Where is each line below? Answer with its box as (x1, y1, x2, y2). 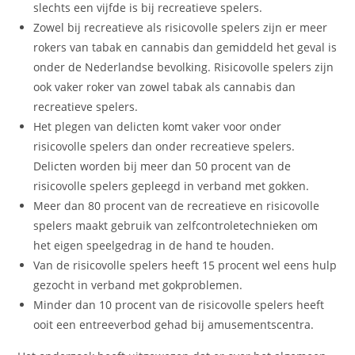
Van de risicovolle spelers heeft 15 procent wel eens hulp (33, 257, 338, 273)
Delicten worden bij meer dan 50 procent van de (33, 158, 292, 174)
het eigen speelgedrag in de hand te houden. (33, 237, 275, 253)
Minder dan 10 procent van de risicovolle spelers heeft (33, 296, 325, 312)
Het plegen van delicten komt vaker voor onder (33, 118, 282, 134)
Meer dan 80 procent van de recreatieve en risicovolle (33, 197, 320, 213)
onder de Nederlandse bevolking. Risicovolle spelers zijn (33, 59, 334, 74)
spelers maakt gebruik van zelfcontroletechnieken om (33, 217, 319, 233)
